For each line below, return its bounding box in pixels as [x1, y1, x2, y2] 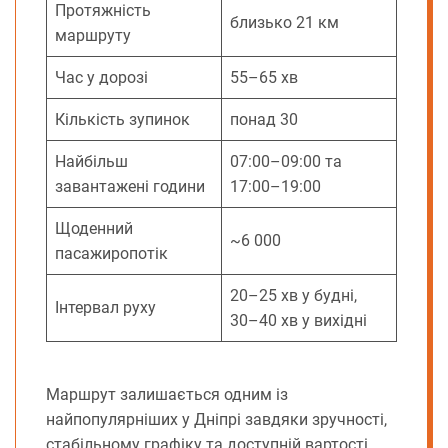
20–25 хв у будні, [230, 286, 357, 306]
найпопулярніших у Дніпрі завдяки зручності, [46, 410, 387, 430]
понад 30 [230, 110, 298, 130]
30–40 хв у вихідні [230, 311, 367, 331]
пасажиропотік [55, 244, 168, 264]
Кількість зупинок [55, 110, 190, 130]
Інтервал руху [55, 298, 156, 318]
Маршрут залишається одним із [46, 385, 288, 405]
